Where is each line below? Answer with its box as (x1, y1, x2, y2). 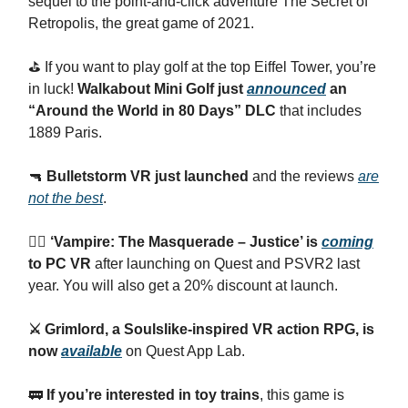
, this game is (260, 387, 344, 403)
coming (321, 234, 373, 250)
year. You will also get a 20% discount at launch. (28, 278, 338, 293)
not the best (28, 190, 103, 206)
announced (247, 81, 326, 97)
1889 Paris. (28, 125, 102, 140)
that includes (276, 103, 362, 118)
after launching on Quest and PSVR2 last (91, 256, 360, 271)
